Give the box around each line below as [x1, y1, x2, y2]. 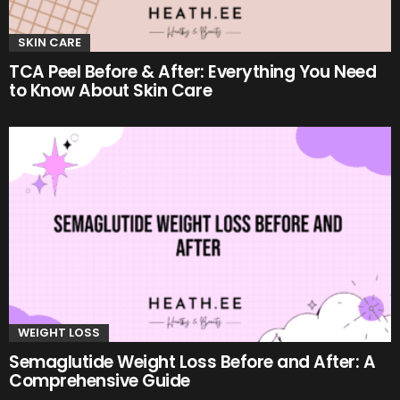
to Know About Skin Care [9, 79, 212, 104]
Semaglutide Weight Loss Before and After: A [9, 350, 376, 375]
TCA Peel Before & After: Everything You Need [9, 60, 377, 85]
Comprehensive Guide [9, 369, 190, 394]
